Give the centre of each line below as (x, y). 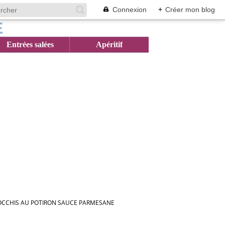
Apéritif (109, 44)
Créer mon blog (190, 10)
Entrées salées (30, 44)
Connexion (130, 10)
